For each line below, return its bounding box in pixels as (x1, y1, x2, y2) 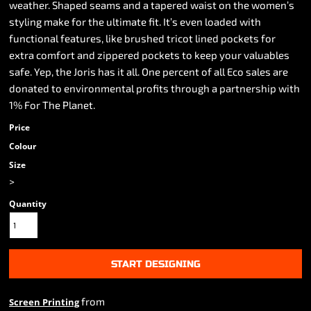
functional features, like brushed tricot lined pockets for (9, 32, 276, 44)
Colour (9, 140, 36, 152)
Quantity (9, 198, 47, 210)
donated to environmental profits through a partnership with (9, 82, 300, 94)
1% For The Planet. (9, 99, 95, 111)
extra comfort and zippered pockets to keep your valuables (9, 49, 289, 61)
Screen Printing (9, 296, 79, 308)
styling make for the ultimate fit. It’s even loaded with (9, 15, 261, 28)
